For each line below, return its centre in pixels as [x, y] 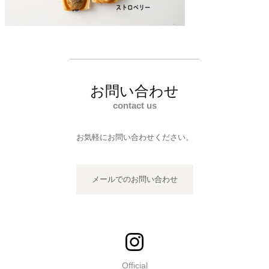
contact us [134, 105]
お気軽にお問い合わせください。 [134, 137]
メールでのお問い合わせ [134, 179]
